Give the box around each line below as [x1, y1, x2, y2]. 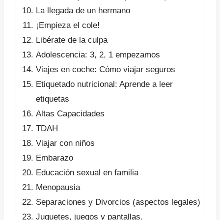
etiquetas [36, 94, 69, 104]
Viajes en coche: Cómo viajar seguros [36, 65, 175, 75]
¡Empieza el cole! [36, 21, 100, 30]
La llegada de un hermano [36, 6, 130, 16]
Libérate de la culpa [36, 35, 108, 45]
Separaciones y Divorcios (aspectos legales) [36, 197, 200, 207]
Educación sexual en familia [36, 168, 138, 178]
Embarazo [36, 153, 73, 163]
